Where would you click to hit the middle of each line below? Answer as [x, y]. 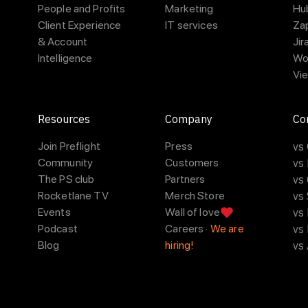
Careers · [188, 229]
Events [54, 212]
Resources [64, 119]
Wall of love [193, 212]
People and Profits [81, 9]
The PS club [66, 179]
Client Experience [79, 25]
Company [189, 119]
